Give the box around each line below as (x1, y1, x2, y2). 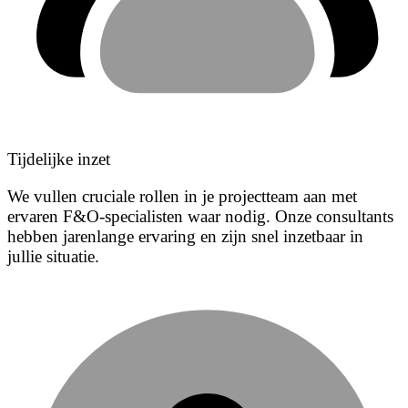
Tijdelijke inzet (7, 148, 110, 168)
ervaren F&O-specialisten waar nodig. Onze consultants (7, 207, 393, 227)
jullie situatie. (7, 247, 99, 267)
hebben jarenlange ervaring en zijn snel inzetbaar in (7, 227, 363, 247)
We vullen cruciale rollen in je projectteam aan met (7, 187, 357, 207)
